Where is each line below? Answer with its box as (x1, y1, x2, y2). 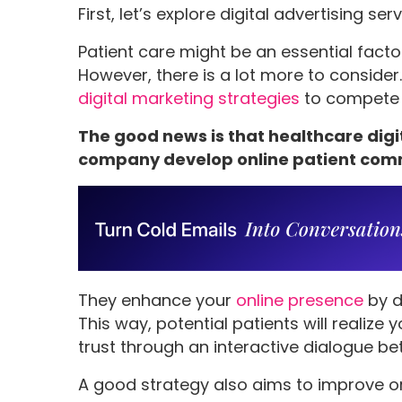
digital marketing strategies (78, 87, 301, 110)
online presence (236, 289, 364, 312)
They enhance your (78, 289, 237, 312)
